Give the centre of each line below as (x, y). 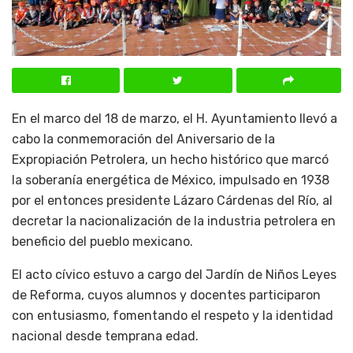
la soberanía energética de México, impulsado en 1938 (171, 180)
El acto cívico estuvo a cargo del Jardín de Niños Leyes (174, 274)
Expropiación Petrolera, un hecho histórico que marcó (170, 159)
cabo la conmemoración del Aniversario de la (143, 139)
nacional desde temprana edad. (105, 336)
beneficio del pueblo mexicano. (102, 241)
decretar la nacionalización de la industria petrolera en (174, 221)
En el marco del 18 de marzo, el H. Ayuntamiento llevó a (175, 118)
